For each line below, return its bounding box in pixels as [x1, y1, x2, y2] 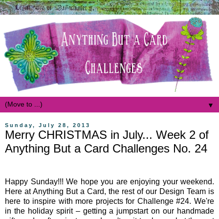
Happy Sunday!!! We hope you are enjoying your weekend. [5, 177, 214, 186]
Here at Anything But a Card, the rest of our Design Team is [5, 187, 214, 196]
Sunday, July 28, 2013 [5, 122, 90, 128]
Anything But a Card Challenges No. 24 [5, 141, 207, 155]
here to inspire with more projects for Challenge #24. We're [5, 197, 214, 205]
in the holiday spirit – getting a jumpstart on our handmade [5, 206, 214, 215]
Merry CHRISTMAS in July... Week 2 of [5, 128, 209, 141]
